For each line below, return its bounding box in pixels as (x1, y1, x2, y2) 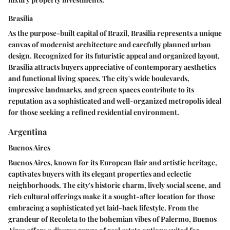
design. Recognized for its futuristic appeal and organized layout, (8, 51, 220, 61)
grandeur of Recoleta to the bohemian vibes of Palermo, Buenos (8, 214, 217, 224)
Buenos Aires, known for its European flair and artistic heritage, (8, 158, 217, 168)
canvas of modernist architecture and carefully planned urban (8, 40, 211, 50)
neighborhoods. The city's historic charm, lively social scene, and (8, 180, 221, 190)
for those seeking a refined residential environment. (8, 107, 179, 118)
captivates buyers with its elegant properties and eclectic (8, 169, 191, 179)
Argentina (8, 126, 47, 138)
